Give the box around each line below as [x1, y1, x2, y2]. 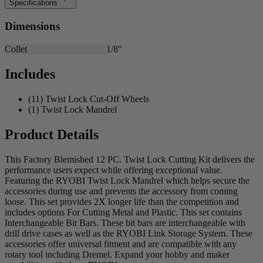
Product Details [5, 126, 99, 142]
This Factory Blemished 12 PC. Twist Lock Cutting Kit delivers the [5, 154, 255, 164]
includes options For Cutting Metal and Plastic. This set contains [5, 207, 242, 217]
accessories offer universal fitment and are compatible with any [5, 238, 237, 249]
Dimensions [5, 20, 60, 33]
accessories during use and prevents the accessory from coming [5, 186, 238, 196]
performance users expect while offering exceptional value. [5, 164, 222, 175]
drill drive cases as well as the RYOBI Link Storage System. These [5, 228, 252, 238]
